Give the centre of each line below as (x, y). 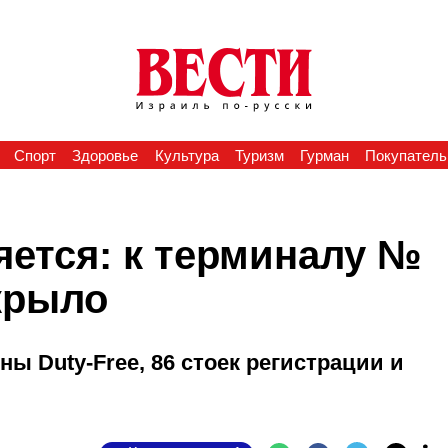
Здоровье (105, 155)
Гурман (325, 155)
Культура (186, 155)
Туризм (259, 155)
